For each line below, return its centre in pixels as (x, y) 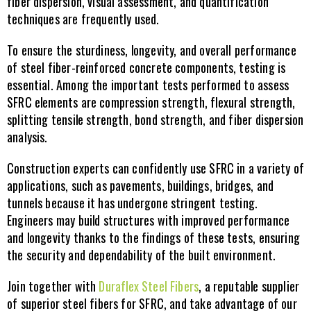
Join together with (53, 286)
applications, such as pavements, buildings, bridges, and (141, 185)
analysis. (27, 137)
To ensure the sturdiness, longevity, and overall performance (152, 50)
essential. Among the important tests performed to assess (148, 85)
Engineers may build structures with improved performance (149, 220)
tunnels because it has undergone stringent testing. (133, 203)
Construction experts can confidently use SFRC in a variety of (155, 168)
